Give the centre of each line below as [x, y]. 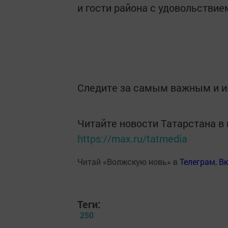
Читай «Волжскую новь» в [129, 162]
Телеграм [197, 162]
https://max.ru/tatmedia [132, 138]
